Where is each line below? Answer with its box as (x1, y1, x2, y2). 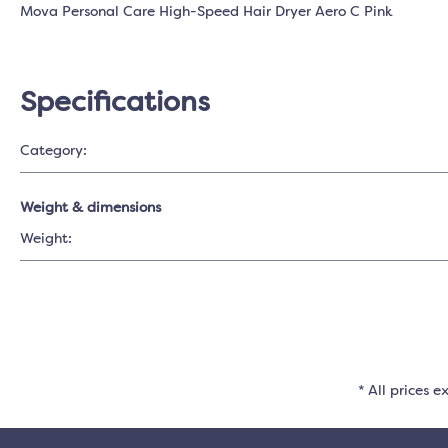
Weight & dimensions (20, 201, 161, 215)
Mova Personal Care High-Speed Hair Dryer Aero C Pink (20, 5, 393, 19)
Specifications (20, 90, 209, 118)
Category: (20, 144, 87, 158)
